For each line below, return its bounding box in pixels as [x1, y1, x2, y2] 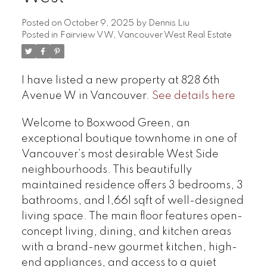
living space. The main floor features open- [21, 210, 243, 222]
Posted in [21, 30, 58, 39]
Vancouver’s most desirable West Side [21, 148, 219, 160]
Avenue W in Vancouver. [21, 90, 152, 101]
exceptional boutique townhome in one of [21, 133, 237, 144]
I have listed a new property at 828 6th [21, 74, 220, 86]
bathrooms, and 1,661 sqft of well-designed [21, 195, 244, 206]
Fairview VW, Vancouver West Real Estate [60, 30, 232, 39]
